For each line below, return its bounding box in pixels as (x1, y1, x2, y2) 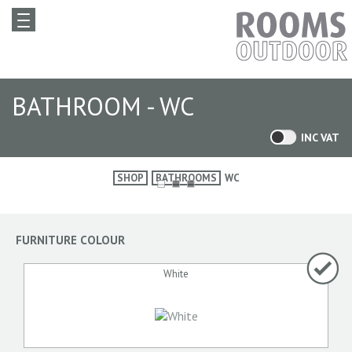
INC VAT (301, 130, 339, 145)
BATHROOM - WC (12, 90, 194, 123)
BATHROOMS (155, 171, 217, 185)
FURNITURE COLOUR (16, 233, 125, 247)
